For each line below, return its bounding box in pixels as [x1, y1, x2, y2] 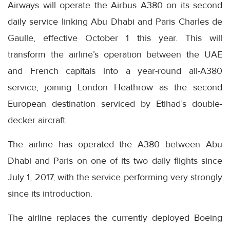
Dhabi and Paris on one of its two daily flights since [8, 155, 222, 167]
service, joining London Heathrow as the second [8, 82, 222, 93]
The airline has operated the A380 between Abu [8, 139, 222, 150]
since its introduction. [8, 188, 92, 200]
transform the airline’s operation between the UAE [8, 49, 222, 61]
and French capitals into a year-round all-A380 [8, 65, 222, 77]
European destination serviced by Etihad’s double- [8, 98, 222, 110]
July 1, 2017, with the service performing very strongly [8, 171, 222, 183]
